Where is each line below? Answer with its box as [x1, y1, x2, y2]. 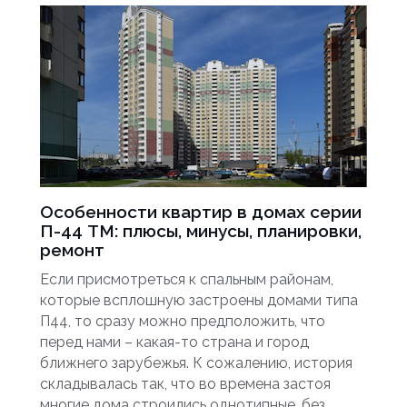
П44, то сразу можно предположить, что [40, 313, 325, 330]
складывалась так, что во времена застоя [40, 375, 331, 392]
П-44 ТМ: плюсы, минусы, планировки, [40, 221, 362, 241]
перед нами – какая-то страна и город [40, 333, 309, 351]
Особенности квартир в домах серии [40, 202, 362, 222]
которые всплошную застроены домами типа [40, 292, 358, 309]
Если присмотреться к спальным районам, [40, 271, 333, 288]
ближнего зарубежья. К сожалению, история [40, 354, 352, 372]
